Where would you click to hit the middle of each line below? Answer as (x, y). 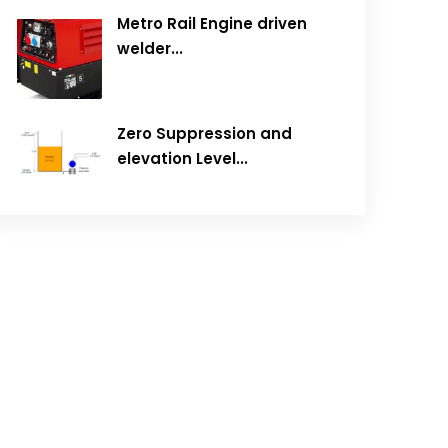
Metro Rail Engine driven (212, 24)
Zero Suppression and (205, 134)
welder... (150, 49)
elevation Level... (183, 159)
